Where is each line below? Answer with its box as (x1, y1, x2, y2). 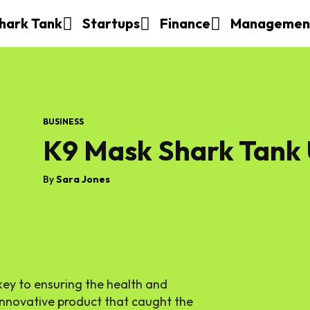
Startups (82, 15, 140, 32)
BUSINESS (43, 116, 84, 127)
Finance (160, 15, 210, 32)
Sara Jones (56, 173, 110, 186)
